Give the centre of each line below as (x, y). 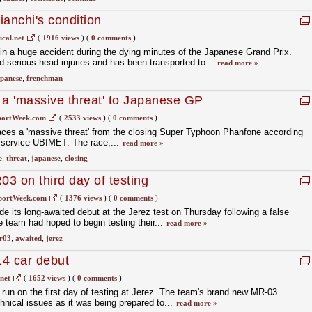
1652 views (47, 278)
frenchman (44, 78)
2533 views (82, 118)
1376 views (83, 198)
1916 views (61, 38)
